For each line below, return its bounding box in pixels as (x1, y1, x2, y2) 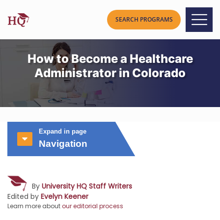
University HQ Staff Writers (42, 181, 132, 191)
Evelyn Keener (41, 192, 88, 201)
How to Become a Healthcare (27, 52, 193, 66)
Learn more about (7, 202, 62, 210)
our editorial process (62, 202, 123, 210)
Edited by (7, 192, 41, 201)
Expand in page (39, 128, 86, 135)
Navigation (39, 138, 87, 149)
